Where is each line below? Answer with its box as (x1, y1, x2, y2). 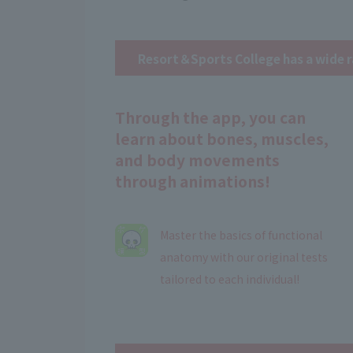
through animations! (114, 170, 270, 193)
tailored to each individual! (159, 271, 299, 288)
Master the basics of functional (159, 227, 322, 243)
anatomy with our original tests (159, 249, 328, 266)
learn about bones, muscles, (114, 128, 329, 150)
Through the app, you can (114, 106, 306, 129)
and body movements (114, 149, 280, 172)
